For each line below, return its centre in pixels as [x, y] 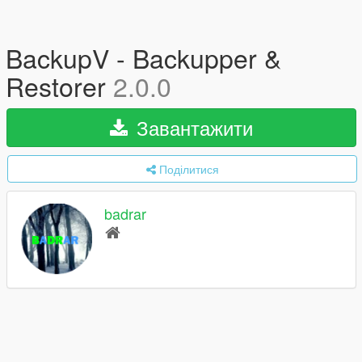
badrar [125, 214]
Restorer [59, 86]
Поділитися [189, 169]
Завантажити [192, 127]
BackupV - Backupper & [143, 57]
